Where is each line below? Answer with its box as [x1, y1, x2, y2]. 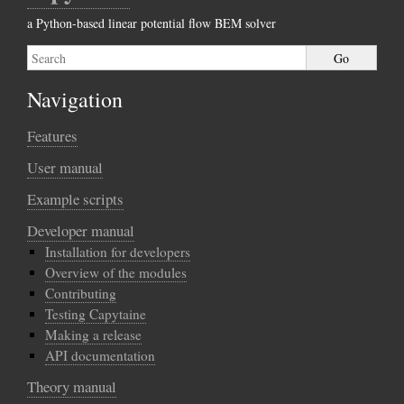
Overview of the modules [45, 263, 187, 281]
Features [27, 125, 78, 146]
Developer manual [27, 220, 134, 241]
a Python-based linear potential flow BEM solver [27, 14, 276, 32]
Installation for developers [45, 243, 190, 261]
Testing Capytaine [45, 305, 146, 323]
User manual [27, 157, 103, 178]
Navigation [27, 85, 123, 114]
